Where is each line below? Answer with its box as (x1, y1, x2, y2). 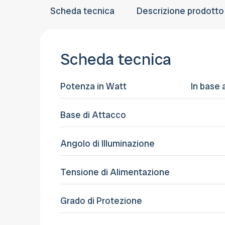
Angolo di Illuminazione (60, 138, 155, 150)
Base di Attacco (60, 109, 126, 121)
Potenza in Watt (60, 80, 127, 92)
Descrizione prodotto (137, 5, 224, 17)
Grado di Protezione (60, 195, 142, 207)
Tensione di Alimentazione (60, 166, 170, 178)
